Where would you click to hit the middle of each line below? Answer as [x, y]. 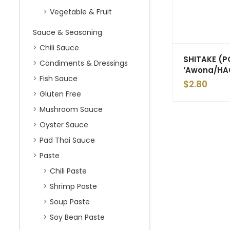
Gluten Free [60, 94]
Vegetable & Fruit [81, 12]
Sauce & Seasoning [68, 32]
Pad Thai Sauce [67, 140]
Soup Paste [70, 202]
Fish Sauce [59, 79]
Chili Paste [68, 171]
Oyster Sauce [64, 125]
